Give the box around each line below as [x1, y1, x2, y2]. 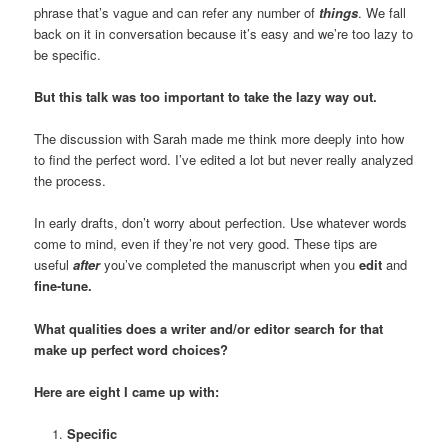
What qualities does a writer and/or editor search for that [34, 318, 384, 338]
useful [34, 255, 74, 275]
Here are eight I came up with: [34, 381, 220, 401]
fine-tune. [34, 276, 93, 296]
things [319, 3, 359, 23]
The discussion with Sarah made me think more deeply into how [34, 129, 405, 149]
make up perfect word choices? [34, 339, 229, 359]
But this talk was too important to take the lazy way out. [34, 87, 378, 107]
